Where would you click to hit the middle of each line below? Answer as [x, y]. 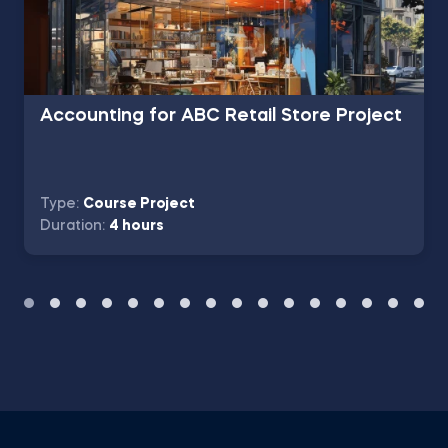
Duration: [74, 226]
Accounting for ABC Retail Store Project [221, 116]
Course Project [139, 204]
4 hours [136, 226]
